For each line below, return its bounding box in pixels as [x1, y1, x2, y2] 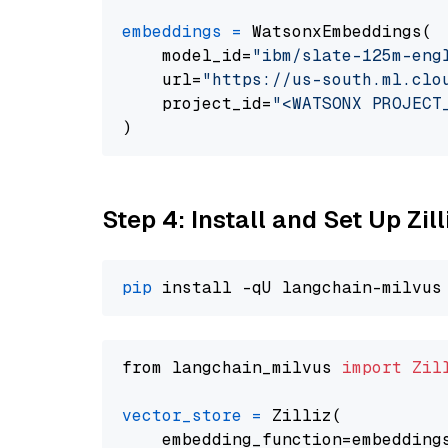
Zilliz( [262, 405, 342, 426]
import [342, 357, 402, 378]
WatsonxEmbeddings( [242, 21, 432, 42]
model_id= [122, 45, 252, 66]
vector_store [122, 405, 242, 426]
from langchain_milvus [122, 357, 342, 378]
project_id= [122, 93, 272, 114]
